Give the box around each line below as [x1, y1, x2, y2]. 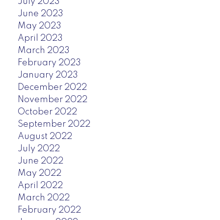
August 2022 [17, 132, 72, 141]
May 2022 [17, 168, 61, 178]
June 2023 [17, 9, 63, 18]
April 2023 [17, 33, 63, 43]
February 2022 [17, 205, 81, 215]
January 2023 [17, 70, 78, 80]
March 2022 [17, 193, 70, 202]
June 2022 [17, 156, 63, 165]
